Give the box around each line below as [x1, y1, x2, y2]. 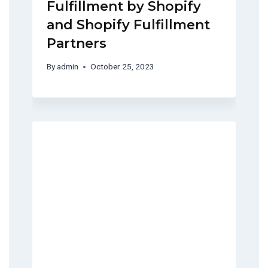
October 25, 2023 [90, 62, 155, 72]
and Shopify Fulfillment [47, 16, 210, 33]
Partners [47, 35, 106, 51]
